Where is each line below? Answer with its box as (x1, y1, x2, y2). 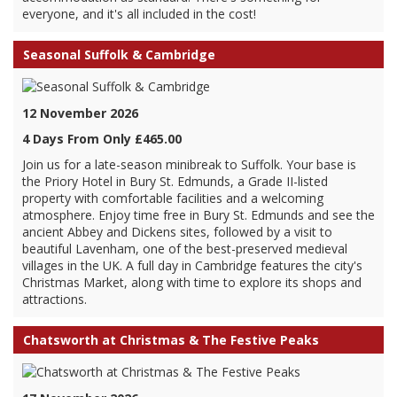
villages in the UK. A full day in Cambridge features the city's (22, 257, 362, 274)
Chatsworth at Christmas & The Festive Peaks (23, 331, 319, 348)
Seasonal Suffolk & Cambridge (23, 46, 215, 63)
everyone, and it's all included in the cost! (22, 5, 256, 22)
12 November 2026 (22, 105, 138, 121)
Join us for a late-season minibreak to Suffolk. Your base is (22, 156, 356, 173)
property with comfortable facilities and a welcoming (22, 190, 323, 206)
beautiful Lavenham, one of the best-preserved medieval (22, 240, 347, 257)
